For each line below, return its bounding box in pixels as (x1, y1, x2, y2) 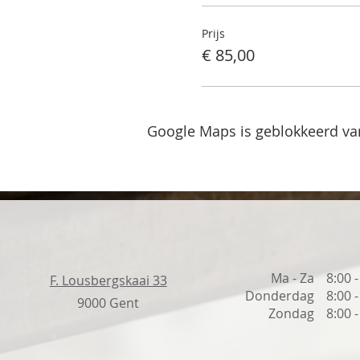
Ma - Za (271, 269, 315, 287)
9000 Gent (77, 294, 140, 312)
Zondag (268, 305, 315, 322)
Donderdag (245, 287, 315, 305)
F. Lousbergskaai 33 (49, 272, 167, 289)
